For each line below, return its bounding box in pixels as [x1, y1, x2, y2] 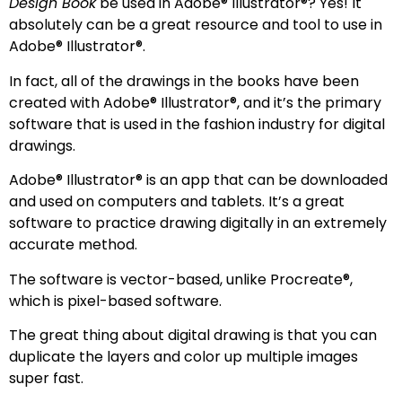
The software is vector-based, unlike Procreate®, [9, 268, 353, 290]
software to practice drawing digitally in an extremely [9, 213, 387, 234]
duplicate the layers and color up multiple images [9, 345, 358, 367]
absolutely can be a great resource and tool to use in [9, 14, 382, 36]
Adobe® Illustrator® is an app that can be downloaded [9, 170, 388, 191]
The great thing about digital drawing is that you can [9, 324, 377, 345]
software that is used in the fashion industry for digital [9, 113, 385, 135]
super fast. [9, 367, 87, 389]
